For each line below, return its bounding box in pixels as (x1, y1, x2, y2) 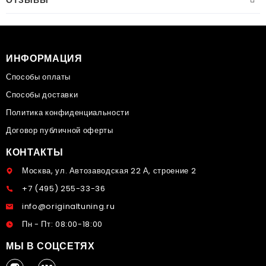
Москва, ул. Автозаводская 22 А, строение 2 (22, 164, 197, 176)
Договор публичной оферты (6, 124, 113, 136)
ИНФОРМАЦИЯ (6, 51, 83, 65)
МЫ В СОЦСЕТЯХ (6, 239, 95, 253)
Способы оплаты (6, 71, 71, 83)
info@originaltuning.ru (22, 200, 115, 212)
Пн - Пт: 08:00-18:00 (22, 218, 103, 230)
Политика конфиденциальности (6, 106, 129, 118)
